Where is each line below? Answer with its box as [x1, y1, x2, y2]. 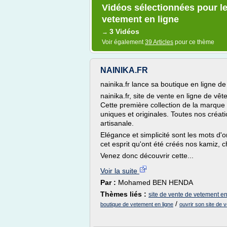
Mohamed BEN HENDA [118, 178, 193, 186]
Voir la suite [100, 167, 139, 175]
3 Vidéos [109, 27, 139, 35]
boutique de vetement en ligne [100, 201, 173, 207]
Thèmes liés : [100, 190, 148, 198]
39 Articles [145, 39, 173, 46]
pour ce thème [173, 39, 214, 46]
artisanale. [100, 119, 134, 127]
